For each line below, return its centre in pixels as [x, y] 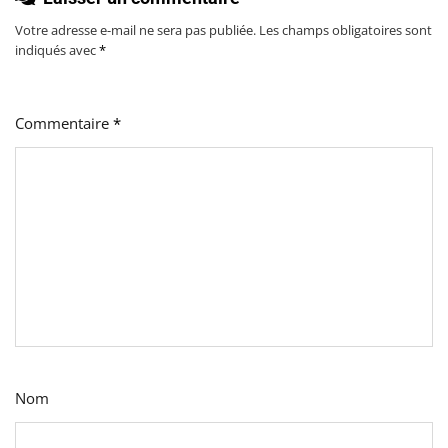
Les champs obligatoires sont [345, 30]
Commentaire [64, 123]
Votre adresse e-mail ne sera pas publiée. [135, 30]
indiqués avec [57, 50]
